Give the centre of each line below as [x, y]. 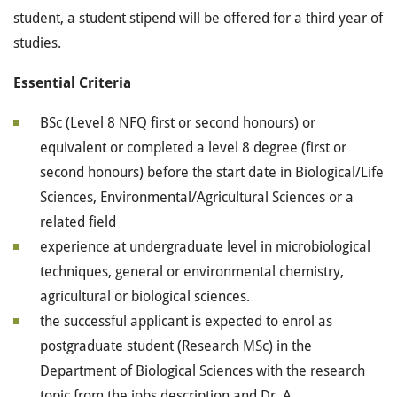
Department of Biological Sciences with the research [202, 371]
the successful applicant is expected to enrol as [186, 321]
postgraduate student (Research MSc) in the [176, 346]
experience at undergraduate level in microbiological [205, 247]
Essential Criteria [72, 83]
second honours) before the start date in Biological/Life [212, 172]
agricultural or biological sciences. [145, 296]
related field [78, 222]
